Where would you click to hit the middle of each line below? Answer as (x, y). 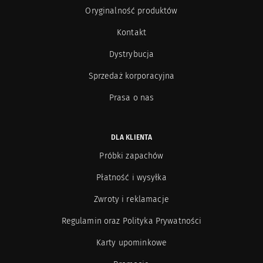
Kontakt (131, 33)
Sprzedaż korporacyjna (150, 76)
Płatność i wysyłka (151, 178)
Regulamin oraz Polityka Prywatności (162, 221)
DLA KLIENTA (131, 137)
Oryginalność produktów (158, 11)
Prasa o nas (131, 98)
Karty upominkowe (131, 243)
